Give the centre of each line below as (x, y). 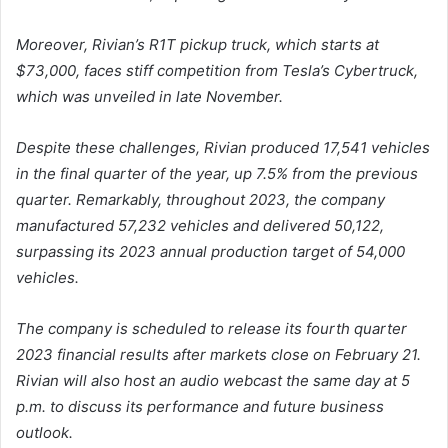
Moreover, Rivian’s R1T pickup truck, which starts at (197, 45)
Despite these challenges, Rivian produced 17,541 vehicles (223, 148)
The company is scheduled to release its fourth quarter (211, 329)
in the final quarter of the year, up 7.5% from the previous (217, 174)
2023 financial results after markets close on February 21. (218, 355)
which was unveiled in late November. (149, 97)
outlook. (44, 433)
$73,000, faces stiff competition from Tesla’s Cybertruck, (217, 71)
